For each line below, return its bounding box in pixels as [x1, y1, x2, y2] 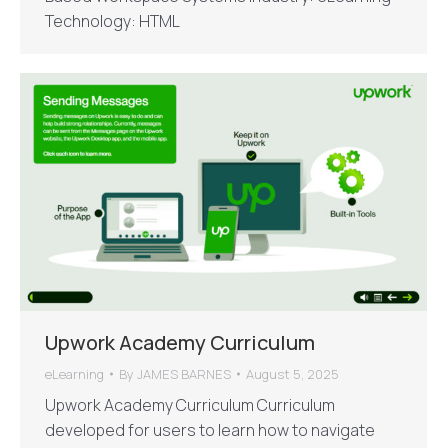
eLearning [45, 365, 104, 384]
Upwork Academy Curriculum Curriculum [45, 394, 335, 417]
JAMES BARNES [137, 365, 231, 384]
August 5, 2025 [246, 365, 339, 384]
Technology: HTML [45, 9, 180, 32]
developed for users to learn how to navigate [45, 419, 375, 442]
